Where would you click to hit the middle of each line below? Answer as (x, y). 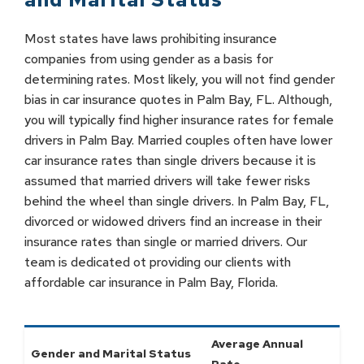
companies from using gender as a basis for (149, 59)
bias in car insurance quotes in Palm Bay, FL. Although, (178, 100)
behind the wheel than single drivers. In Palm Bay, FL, (177, 201)
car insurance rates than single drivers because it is (170, 160)
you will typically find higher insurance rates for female (179, 120)
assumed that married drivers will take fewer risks (167, 181)
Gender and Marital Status (111, 353)
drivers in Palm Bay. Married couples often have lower (178, 140)
